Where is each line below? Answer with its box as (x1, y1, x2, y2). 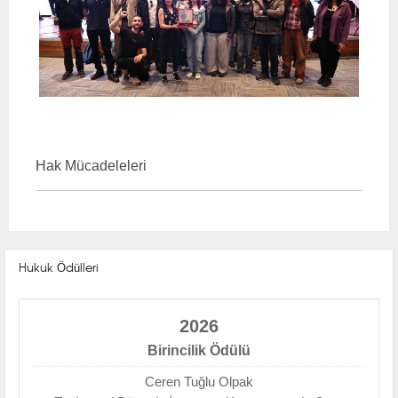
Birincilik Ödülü (147, 342, 251, 358)
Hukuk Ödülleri (19, 258, 99, 275)
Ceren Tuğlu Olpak (145, 373, 253, 389)
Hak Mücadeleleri (36, 156, 147, 173)
